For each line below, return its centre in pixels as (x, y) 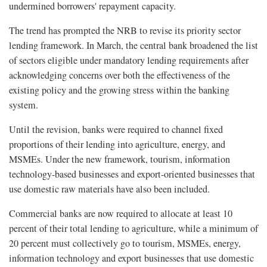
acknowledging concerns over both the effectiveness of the (119, 75)
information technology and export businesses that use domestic (131, 258)
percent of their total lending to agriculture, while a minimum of (133, 229)
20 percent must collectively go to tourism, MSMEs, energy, (125, 243)
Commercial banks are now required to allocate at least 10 (121, 214)
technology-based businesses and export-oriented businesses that (132, 174)
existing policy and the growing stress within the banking (119, 90)
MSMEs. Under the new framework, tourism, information (119, 159)
